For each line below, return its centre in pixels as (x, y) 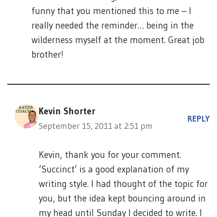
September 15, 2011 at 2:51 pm (96, 126)
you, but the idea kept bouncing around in (122, 198)
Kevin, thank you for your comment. (110, 155)
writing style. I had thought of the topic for (123, 184)
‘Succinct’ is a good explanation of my (114, 169)
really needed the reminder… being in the (113, 25)
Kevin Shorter (67, 111)
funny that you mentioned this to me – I (111, 11)
